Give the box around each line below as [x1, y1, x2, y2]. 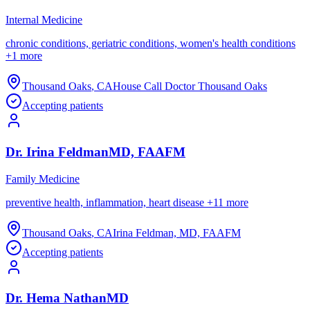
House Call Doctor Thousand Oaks [113, 80, 267, 93]
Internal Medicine [6, 14, 82, 26]
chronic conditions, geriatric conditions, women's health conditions [6, 37, 295, 50]
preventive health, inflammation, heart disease [6, 196, 204, 208]
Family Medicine [6, 172, 80, 185]
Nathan [64, 291, 107, 306]
